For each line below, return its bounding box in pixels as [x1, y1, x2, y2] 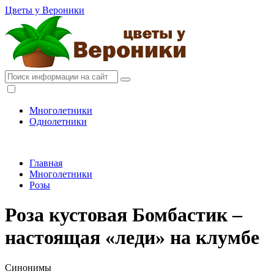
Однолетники [29, 116, 87, 127]
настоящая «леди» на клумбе [5, 226, 259, 249]
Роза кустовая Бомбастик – [5, 204, 242, 226]
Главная [29, 158, 62, 168]
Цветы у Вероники [5, 5, 84, 15]
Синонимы [5, 262, 51, 273]
